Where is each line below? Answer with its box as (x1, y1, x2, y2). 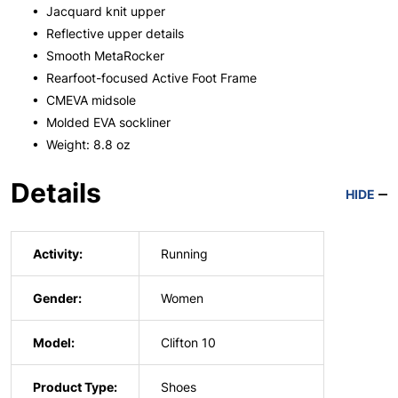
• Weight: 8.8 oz (28, 136, 131, 152)
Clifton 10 (161, 334, 216, 350)
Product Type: (33, 378, 117, 394)
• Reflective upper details (28, 25, 184, 41)
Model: (33, 334, 75, 350)
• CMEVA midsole (28, 92, 136, 107)
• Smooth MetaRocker (28, 47, 164, 63)
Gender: (33, 290, 82, 306)
